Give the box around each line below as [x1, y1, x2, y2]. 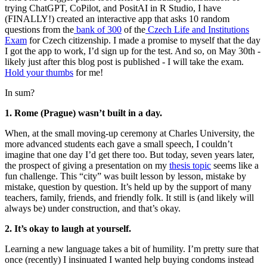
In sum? [5, 87, 35, 98]
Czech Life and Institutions [145, 24, 249, 35]
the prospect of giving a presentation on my [5, 160, 169, 170]
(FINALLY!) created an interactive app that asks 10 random [5, 13, 229, 24]
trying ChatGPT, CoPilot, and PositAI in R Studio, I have [5, 2, 221, 13]
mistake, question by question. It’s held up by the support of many [5, 181, 252, 192]
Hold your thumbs [5, 67, 73, 77]
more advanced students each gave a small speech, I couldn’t [5, 138, 232, 149]
